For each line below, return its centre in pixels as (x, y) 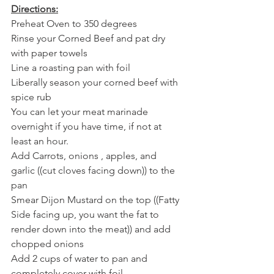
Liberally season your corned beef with (96, 82)
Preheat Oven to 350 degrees (74, 23)
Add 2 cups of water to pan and (80, 258)
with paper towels (49, 53)
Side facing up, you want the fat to (86, 214)
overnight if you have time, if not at (87, 126)
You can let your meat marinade (81, 111)
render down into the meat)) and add (92, 229)
